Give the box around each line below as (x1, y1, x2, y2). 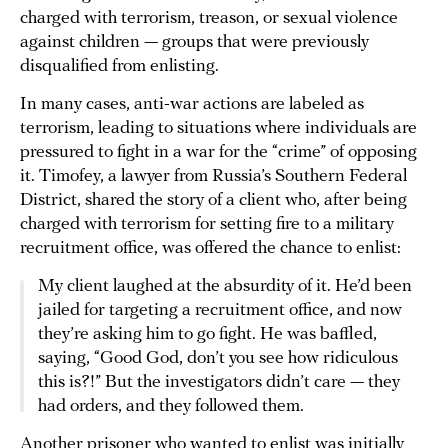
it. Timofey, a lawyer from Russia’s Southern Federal (20, 167, 407, 187)
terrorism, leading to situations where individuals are (20, 119, 417, 139)
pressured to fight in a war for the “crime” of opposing (20, 143, 417, 163)
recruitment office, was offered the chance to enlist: (20, 239, 401, 259)
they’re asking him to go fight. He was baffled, (38, 325, 377, 345)
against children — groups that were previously (20, 33, 369, 53)
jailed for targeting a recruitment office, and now (38, 301, 402, 321)
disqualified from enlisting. (20, 57, 219, 77)
